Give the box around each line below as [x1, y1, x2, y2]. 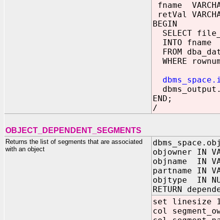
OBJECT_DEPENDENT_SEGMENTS [5, 126, 141, 135]
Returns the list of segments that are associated [5, 138, 142, 145]
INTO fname [153, 38, 212, 47]
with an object [5, 145, 45, 153]
